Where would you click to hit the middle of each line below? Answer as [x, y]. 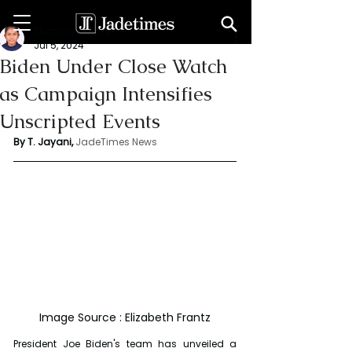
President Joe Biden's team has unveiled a [125, 343]
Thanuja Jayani [72, 31]
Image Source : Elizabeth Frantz [125, 317]
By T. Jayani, [43, 142]
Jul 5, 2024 [59, 45]
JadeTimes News [116, 142]
